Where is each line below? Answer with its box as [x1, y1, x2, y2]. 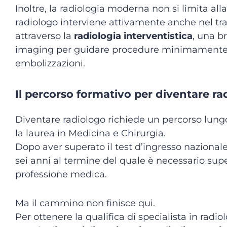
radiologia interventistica [74, 30, 193, 42]
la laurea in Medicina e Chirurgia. [15, 128, 166, 139]
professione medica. [15, 169, 107, 180]
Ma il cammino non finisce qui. [15, 198, 155, 209]
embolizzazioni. [15, 58, 85, 69]
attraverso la [15, 30, 74, 42]
